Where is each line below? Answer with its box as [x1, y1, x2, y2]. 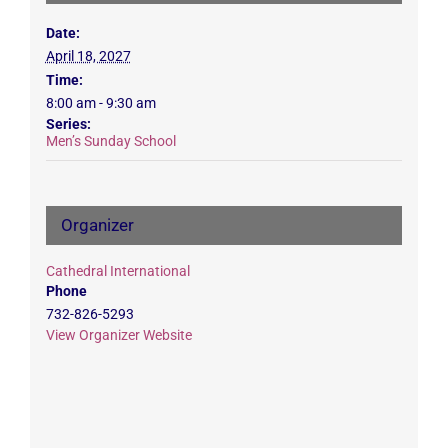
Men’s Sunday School [45, 132, 176, 149]
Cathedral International [45, 262, 190, 279]
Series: [45, 115, 91, 132]
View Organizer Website [45, 326, 192, 343]
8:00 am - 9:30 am [45, 94, 156, 111]
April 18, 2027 [45, 47, 131, 64]
